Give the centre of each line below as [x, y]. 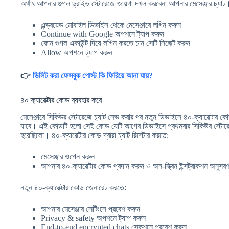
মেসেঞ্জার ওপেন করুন [68, 156]
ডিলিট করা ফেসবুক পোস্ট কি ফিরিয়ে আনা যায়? [93, 75]
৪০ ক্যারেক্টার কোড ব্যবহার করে [61, 100]
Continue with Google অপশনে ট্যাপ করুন [102, 34]
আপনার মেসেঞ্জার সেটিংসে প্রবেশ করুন [90, 209]
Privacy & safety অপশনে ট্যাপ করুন [93, 218]
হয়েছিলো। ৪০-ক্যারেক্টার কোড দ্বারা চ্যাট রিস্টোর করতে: [95, 135]
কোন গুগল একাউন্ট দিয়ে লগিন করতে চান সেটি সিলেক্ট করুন [116, 43]
